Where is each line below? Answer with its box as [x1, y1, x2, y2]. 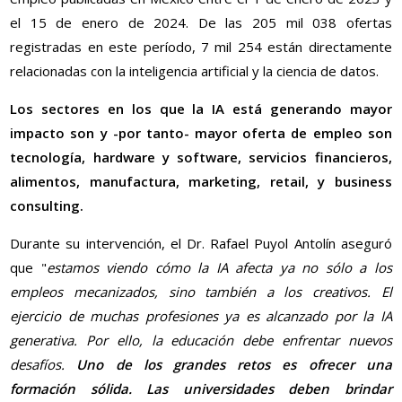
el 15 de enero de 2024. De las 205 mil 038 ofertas [10, 13, 392, 32]
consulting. [10, 197, 84, 215]
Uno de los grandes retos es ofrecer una [76, 355, 392, 374]
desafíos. [10, 355, 77, 374]
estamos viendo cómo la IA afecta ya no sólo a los [46, 258, 392, 277]
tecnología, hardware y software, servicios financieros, [10, 148, 392, 167]
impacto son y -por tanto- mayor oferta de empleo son [10, 124, 392, 143]
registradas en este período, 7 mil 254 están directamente [10, 38, 392, 57]
